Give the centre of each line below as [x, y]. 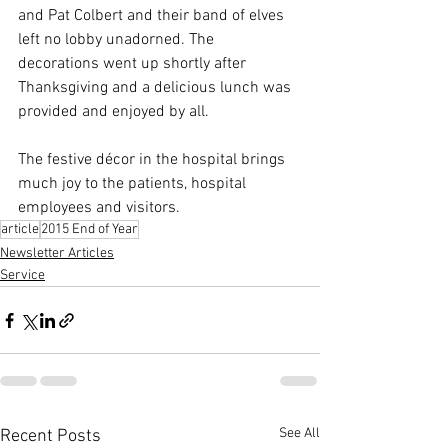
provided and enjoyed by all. [113, 112]
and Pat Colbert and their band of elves [153, 16]
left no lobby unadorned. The [118, 40]
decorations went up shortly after [134, 64]
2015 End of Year [89, 230]
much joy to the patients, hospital [134, 184]
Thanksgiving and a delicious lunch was [156, 88]
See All [299, 434]
